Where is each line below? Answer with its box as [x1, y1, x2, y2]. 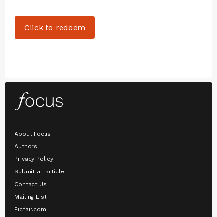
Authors [15, 143, 37, 150]
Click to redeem [24, 22, 85, 32]
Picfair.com [15, 206, 46, 213]
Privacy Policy [15, 155, 53, 163]
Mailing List [15, 193, 46, 201]
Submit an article [15, 168, 64, 175]
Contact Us [15, 181, 46, 188]
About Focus [15, 130, 51, 138]
